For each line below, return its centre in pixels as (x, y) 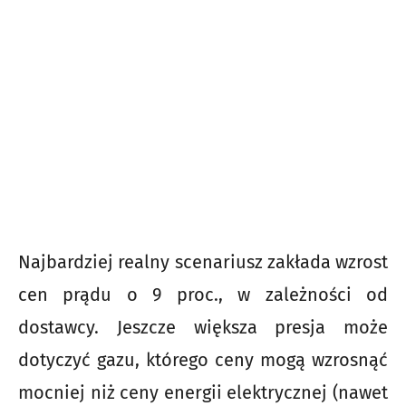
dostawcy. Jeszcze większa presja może (203, 328)
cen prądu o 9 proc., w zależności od (203, 295)
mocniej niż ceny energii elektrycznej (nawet (203, 393)
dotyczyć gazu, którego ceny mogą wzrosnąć (203, 360)
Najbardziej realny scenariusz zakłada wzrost (203, 262)
